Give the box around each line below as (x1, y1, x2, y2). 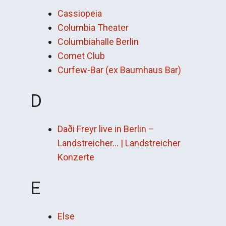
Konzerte (58, 152, 94, 162)
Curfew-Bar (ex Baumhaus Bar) (58, 65, 181, 75)
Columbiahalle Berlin (58, 36, 139, 47)
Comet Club (58, 50, 105, 61)
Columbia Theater (58, 22, 129, 33)
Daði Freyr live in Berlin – (58, 124, 154, 134)
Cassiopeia (58, 8, 102, 19)
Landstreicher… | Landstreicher (58, 138, 181, 148)
